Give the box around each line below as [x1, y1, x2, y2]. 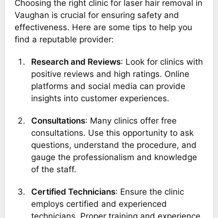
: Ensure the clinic [115, 187, 184, 197]
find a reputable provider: [14, 34, 114, 44]
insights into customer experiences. [31, 93, 169, 103]
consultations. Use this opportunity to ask [31, 128, 194, 138]
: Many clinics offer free [85, 116, 177, 126]
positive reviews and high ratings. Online [31, 69, 189, 79]
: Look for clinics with [120, 56, 203, 67]
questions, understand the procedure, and [31, 140, 197, 150]
